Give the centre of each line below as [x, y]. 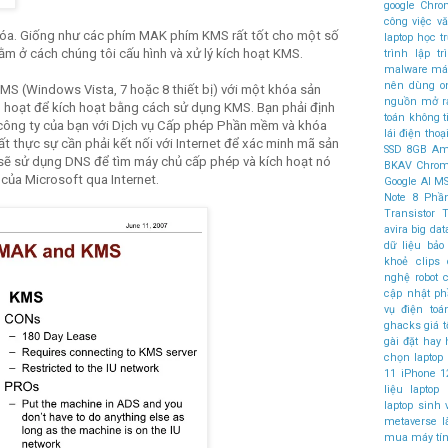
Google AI [407, 181]
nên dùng [410, 85]
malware [406, 69]
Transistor [409, 213]
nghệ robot [411, 277]
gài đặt [401, 341]
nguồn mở [411, 101]
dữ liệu [403, 245]
